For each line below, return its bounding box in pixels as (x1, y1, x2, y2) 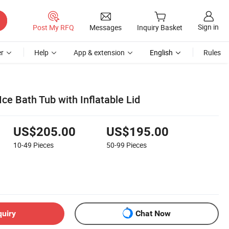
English (150, 48, 173, 57)
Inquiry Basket (137, 22, 182, 33)
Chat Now (135, 209, 171, 219)
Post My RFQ (33, 22, 74, 32)
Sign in (198, 22, 219, 32)
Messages (89, 22, 122, 32)
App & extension (74, 48, 125, 57)
